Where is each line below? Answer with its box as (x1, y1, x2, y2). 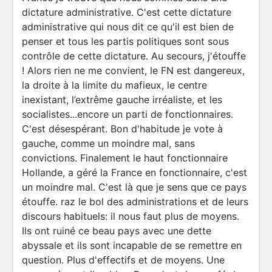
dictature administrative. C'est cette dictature (22, 6, 231, 18)
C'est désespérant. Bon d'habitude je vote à (22, 123, 223, 135)
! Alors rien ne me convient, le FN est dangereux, (22, 64, 245, 76)
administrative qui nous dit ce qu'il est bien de (22, 21, 234, 33)
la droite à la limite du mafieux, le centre (22, 79, 207, 91)
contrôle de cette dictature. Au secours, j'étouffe (22, 50, 246, 62)
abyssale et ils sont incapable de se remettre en (22, 239, 242, 251)
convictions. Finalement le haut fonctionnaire (22, 152, 228, 164)
